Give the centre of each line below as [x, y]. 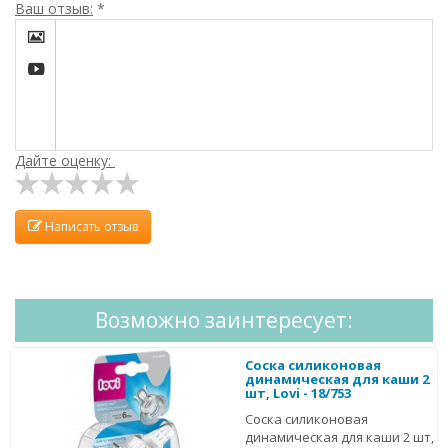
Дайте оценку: [65, 160]
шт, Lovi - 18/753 [298, 392]
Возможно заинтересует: [224, 319]
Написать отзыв [90, 227]
